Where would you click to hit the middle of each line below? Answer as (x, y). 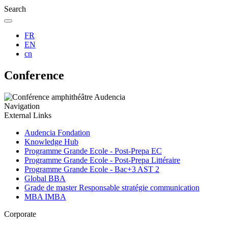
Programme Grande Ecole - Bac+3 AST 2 (92, 169)
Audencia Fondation (57, 132)
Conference (34, 75)
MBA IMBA (45, 196)
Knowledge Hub (51, 141)
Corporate (20, 214)
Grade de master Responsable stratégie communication (112, 187)
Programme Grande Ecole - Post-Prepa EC (93, 151)
